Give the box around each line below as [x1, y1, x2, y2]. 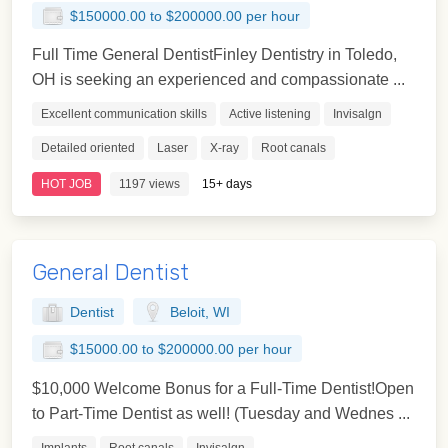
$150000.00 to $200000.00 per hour [69, 8, 300, 24]
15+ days [202, 177, 252, 192]
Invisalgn [333, 107, 382, 122]
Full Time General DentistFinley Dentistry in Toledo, [32, 46, 397, 64]
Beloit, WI [170, 305, 231, 321]
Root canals [261, 141, 326, 156]
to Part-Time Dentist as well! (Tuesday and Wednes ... [32, 405, 410, 423]
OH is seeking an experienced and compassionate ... [32, 71, 405, 89]
